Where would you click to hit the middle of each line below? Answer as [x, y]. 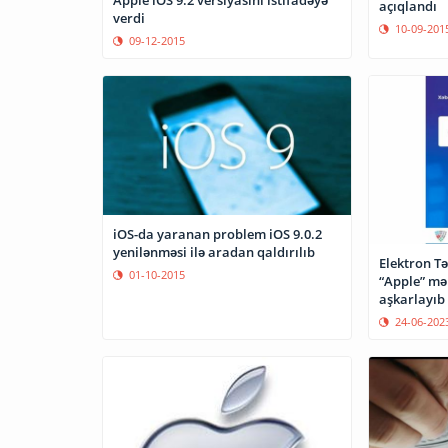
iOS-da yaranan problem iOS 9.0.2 [217, 233]
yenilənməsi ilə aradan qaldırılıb [214, 251]
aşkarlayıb [411, 299]
